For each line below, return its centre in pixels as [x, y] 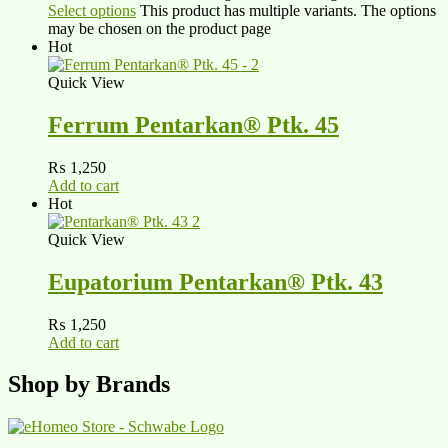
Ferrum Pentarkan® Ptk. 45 [193, 124]
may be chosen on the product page [159, 28]
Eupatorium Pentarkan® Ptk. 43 [215, 281]
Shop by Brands [89, 384]
